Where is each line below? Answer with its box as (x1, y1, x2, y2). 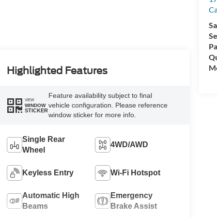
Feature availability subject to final (48, 92, 152, 100)
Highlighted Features (6, 65, 108, 77)
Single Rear (22, 135, 65, 144)
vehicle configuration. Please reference (48, 101, 168, 109)
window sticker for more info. (48, 111, 136, 119)
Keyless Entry (22, 169, 74, 177)
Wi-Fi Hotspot (110, 169, 161, 177)
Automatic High (22, 191, 79, 200)
